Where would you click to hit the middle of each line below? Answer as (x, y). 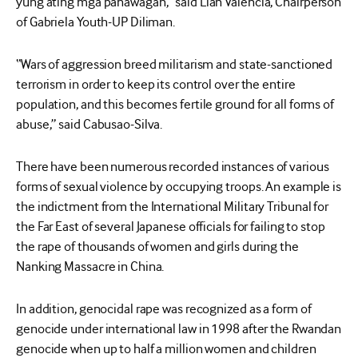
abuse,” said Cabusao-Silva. (89, 124)
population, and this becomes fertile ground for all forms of (175, 104)
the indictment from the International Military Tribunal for (173, 206)
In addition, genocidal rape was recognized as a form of (164, 308)
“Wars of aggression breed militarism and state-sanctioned (175, 64)
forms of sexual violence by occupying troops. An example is (179, 186)
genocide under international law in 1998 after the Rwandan (179, 328)
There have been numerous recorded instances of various (173, 166)
